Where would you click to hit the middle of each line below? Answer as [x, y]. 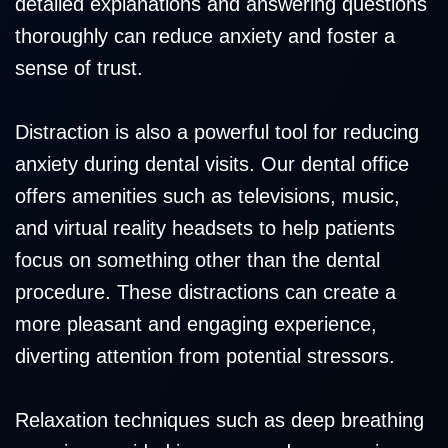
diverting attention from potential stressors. [205, 356]
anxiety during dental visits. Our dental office [212, 164]
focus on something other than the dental [197, 260]
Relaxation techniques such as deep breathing [219, 420]
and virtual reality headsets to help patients [205, 228]
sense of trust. [79, 68]
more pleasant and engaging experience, [196, 324]
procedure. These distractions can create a [205, 292]
